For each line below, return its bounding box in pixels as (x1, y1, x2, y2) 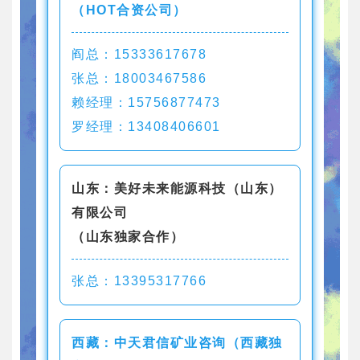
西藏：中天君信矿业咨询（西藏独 (72, 336, 283, 350)
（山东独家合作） (72, 230, 184, 244)
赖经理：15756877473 (72, 96, 221, 110)
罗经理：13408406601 (72, 120, 221, 134)
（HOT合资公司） (72, 3, 187, 18)
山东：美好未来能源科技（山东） (72, 182, 283, 196)
